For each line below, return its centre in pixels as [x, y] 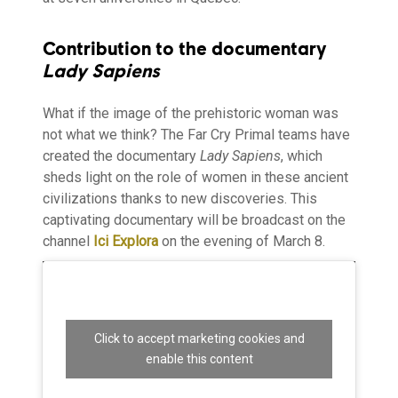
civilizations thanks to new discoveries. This [180, 198]
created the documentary [121, 155]
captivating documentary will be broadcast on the [194, 219]
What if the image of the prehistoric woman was [191, 113]
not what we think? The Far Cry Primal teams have [196, 134]
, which [302, 155]
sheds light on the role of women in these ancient [195, 177]
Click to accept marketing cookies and [199, 338]
